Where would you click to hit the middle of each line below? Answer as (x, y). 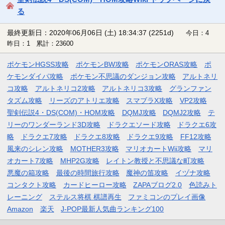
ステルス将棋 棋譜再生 (85, 197)
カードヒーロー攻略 (95, 185)
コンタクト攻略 (31, 185)
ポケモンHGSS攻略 (38, 64)
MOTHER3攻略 (94, 148)
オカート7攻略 (30, 160)
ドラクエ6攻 (197, 124)
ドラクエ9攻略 (150, 136)
